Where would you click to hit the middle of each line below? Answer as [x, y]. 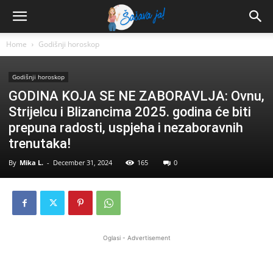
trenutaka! [40, 144]
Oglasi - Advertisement [136, 238]
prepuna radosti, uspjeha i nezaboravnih [126, 128]
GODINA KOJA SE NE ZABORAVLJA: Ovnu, [136, 96]
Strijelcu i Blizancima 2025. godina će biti [130, 112]
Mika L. [31, 162]
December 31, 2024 [83, 162]
